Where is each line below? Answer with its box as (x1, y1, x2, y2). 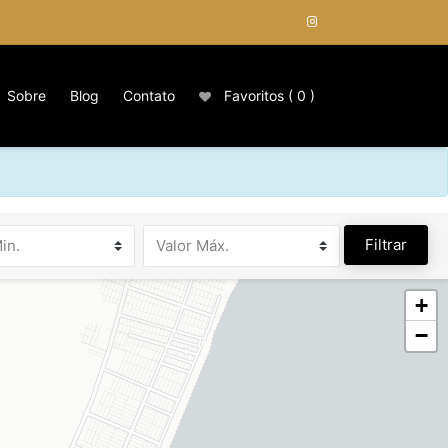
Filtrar (365, 235, 407, 254)
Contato (123, 87, 175, 104)
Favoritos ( (220, 87, 297, 104)
